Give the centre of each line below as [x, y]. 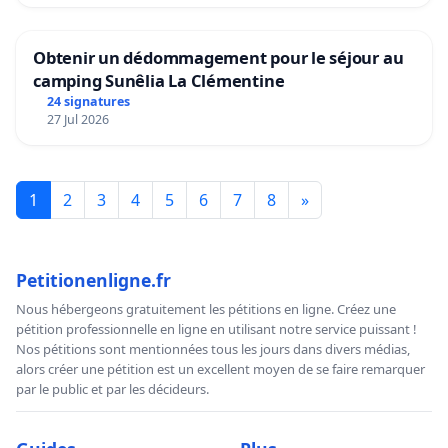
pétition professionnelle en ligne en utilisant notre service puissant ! [216, 329]
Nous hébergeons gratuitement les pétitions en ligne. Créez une [206, 309]
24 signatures [88, 102]
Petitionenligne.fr [93, 280]
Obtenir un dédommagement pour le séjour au [218, 58]
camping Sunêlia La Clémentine [159, 81]
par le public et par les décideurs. [112, 389]
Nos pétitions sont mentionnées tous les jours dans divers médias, [213, 349]
